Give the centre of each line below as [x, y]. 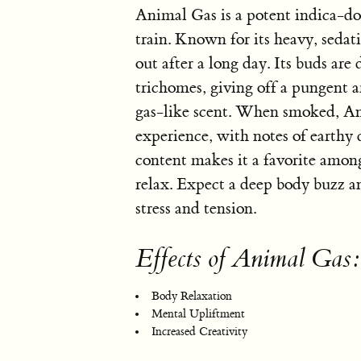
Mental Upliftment [198, 314]
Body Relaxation [192, 297]
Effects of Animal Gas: [247, 259]
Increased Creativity [199, 332]
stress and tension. [196, 208]
